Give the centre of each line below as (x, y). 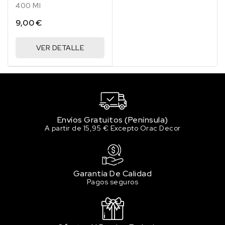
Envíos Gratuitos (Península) (113, 120)
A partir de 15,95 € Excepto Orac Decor (113, 128)
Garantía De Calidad (113, 173)
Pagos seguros (113, 182)
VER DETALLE (60, 48)
